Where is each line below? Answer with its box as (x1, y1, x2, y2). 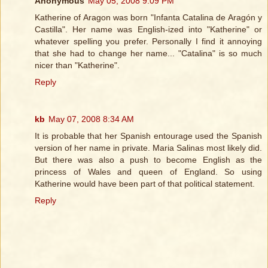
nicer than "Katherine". (35, 60, 120, 71)
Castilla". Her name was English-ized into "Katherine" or (35, 25, 262, 35)
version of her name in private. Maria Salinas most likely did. (35, 143, 262, 153)
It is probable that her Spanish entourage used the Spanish (35, 131, 262, 141)
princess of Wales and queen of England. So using (35, 167, 262, 177)
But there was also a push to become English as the (35, 155, 262, 165)
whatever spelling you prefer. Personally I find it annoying (35, 36, 262, 47)
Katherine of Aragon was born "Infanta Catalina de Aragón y (35, 13, 262, 23)
